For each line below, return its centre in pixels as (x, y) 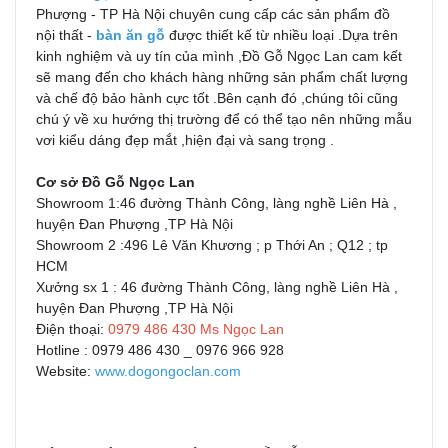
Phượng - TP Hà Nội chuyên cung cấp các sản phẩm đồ (213, 14)
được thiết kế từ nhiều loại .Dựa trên (281, 35)
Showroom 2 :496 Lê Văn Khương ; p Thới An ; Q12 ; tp (212, 245)
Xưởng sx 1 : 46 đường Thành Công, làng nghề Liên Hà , (217, 287)
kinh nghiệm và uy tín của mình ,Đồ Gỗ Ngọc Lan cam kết (219, 56)
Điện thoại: (72, 329)
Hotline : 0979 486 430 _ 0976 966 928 (160, 350)
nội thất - (64, 35)
